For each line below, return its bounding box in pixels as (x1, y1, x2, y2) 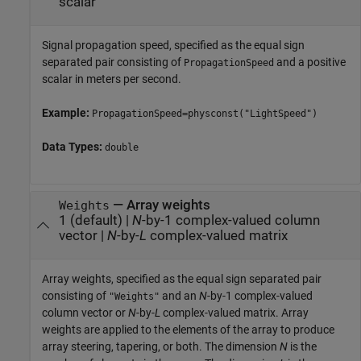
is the (288, 339, 317, 353)
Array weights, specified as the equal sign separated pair (42, 272, 322, 285)
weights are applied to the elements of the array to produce (42, 322, 334, 336)
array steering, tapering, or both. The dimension (42, 339, 280, 353)
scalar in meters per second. (42, 72, 181, 85)
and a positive (274, 55, 346, 68)
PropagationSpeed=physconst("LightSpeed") (92, 107, 317, 119)
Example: (42, 106, 92, 119)
